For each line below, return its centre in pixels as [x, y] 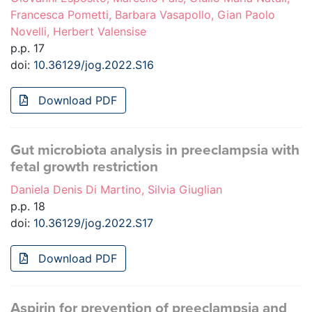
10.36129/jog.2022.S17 [93, 223]
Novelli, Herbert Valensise [78, 32]
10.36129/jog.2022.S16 [94, 65]
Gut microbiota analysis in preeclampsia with [155, 150]
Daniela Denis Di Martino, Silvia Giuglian [116, 190]
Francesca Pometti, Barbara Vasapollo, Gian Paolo [143, 15]
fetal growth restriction [84, 167]
